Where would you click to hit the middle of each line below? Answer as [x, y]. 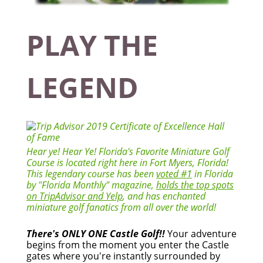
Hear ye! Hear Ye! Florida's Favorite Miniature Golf [128, 152]
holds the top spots [195, 185]
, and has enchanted [164, 196]
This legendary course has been [91, 174]
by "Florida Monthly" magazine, [91, 185]
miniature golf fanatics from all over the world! [121, 208]
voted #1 [174, 174]
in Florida [213, 174]
